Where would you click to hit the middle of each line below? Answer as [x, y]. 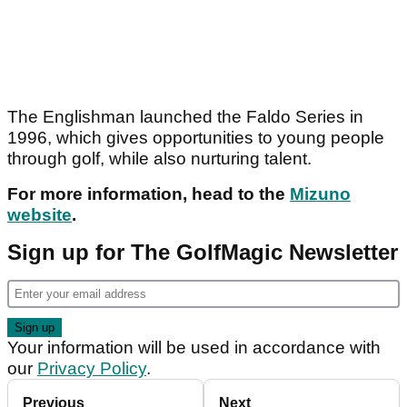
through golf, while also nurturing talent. [162, 159]
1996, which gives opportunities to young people [196, 138]
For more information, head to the [149, 194]
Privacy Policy [92, 369]
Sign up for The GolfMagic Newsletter [203, 253]
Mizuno [320, 194]
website [40, 215]
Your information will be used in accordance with [194, 348]
